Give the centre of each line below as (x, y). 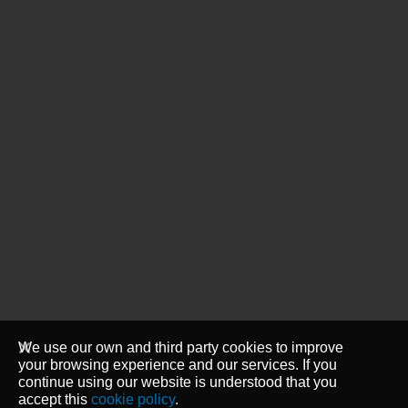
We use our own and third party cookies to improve (181, 347)
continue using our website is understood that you (178, 382)
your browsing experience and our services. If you (178, 364)
